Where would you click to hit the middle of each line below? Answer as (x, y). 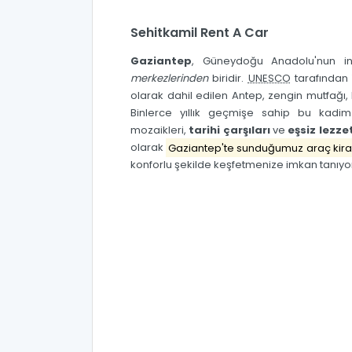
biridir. (228, 79)
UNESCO (269, 79)
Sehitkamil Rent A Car (200, 33)
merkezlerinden (169, 79)
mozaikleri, (160, 130)
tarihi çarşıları (229, 130)
